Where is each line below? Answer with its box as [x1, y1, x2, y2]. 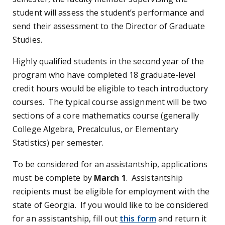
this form [120, 212, 157, 224]
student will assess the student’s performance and [13, 7, 204, 18]
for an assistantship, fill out [13, 212, 118, 224]
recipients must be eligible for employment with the [13, 185, 210, 197]
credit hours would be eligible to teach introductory [13, 82, 208, 94]
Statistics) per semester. [13, 137, 106, 148]
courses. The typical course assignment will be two [13, 96, 207, 107]
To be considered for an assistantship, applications [13, 158, 208, 170]
